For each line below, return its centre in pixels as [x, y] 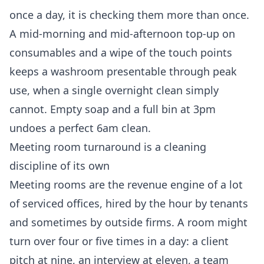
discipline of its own [60, 166]
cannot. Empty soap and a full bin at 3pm [113, 109]
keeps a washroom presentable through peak [123, 72]
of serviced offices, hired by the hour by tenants [129, 204]
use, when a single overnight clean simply [114, 90]
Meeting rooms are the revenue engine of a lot [126, 185]
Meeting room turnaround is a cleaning [108, 147]
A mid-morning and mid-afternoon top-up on [122, 34]
